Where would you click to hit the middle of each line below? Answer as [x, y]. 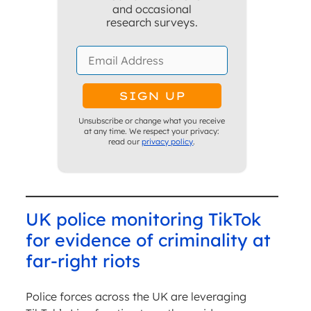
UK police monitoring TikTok [143, 219]
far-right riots [83, 261]
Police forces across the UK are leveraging [136, 297]
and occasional [152, 9]
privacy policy [168, 141]
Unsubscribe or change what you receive [152, 120]
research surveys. [152, 23]
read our [125, 141]
